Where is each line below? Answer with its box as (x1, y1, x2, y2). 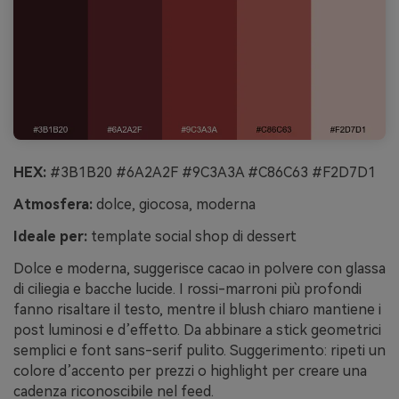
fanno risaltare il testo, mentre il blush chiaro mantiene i (13, 300, 381, 318)
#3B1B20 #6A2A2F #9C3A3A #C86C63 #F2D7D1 (46, 164, 376, 182)
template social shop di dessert (87, 228, 297, 246)
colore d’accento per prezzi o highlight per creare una (13, 362, 367, 379)
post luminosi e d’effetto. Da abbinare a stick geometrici (13, 321, 381, 338)
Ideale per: (13, 228, 87, 246)
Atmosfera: (13, 196, 93, 214)
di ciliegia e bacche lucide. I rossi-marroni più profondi (13, 280, 362, 297)
